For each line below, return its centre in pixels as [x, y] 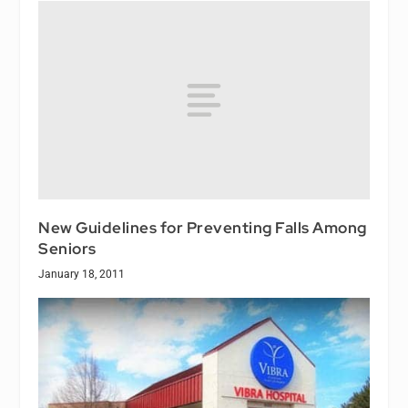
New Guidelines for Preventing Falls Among [203, 227]
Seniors [67, 248]
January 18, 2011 [82, 274]
